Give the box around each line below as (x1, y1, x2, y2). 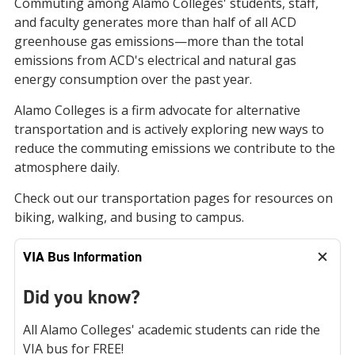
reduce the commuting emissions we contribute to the (14, 139, 335, 157)
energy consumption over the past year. (14, 71, 252, 88)
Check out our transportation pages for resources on (14, 189, 333, 207)
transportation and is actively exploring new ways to (14, 120, 324, 138)
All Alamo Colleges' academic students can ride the (23, 321, 320, 338)
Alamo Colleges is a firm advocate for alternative (14, 101, 300, 119)
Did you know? (23, 284, 140, 310)
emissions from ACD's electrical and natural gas (14, 52, 296, 69)
